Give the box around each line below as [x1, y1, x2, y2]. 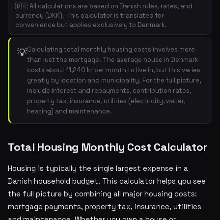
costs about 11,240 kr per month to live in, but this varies [27, 66, 200, 74]
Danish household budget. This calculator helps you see [8, 176, 206, 186]
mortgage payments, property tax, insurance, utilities [8, 202, 201, 211]
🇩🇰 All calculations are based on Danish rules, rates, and [15, 2, 192, 10]
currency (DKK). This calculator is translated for [15, 11, 164, 20]
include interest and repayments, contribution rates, [27, 86, 191, 95]
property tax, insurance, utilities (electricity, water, [27, 97, 185, 105]
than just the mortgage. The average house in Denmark [27, 55, 198, 64]
